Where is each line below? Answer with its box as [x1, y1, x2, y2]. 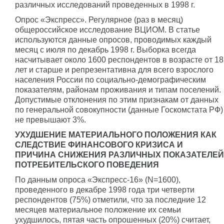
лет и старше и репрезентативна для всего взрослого [15, 65, 213, 74]
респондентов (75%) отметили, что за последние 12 [15, 195, 206, 204]
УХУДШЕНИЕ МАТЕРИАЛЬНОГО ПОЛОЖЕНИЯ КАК [15, 130, 216, 139]
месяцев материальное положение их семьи [15, 205, 181, 214]
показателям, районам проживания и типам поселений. [15, 85, 221, 94]
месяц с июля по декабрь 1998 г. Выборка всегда [15, 45, 196, 54]
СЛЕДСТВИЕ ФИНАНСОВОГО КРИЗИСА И [15, 140, 183, 149]
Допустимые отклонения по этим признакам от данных [15, 95, 218, 104]
